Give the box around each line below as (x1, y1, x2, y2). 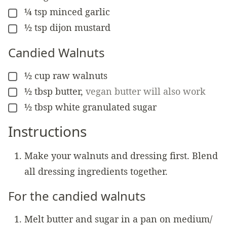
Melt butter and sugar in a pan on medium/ (24, 212, 212, 225)
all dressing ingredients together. (24, 165, 168, 177)
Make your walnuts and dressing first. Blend (24, 149, 218, 162)
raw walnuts (53, 69, 107, 82)
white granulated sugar (55, 100, 157, 113)
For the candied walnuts (8, 187, 146, 204)
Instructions (8, 121, 90, 141)
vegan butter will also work (86, 85, 206, 97)
